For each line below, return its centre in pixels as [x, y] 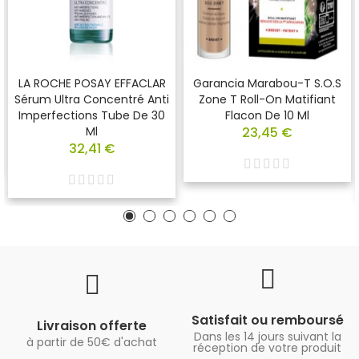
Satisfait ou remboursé [267, 321]
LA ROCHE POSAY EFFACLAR [92, 84]
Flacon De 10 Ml [267, 116]
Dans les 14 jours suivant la [267, 337]
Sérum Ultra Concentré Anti [92, 100]
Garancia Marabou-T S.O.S [267, 84]
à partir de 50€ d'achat [92, 343]
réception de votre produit [267, 348]
